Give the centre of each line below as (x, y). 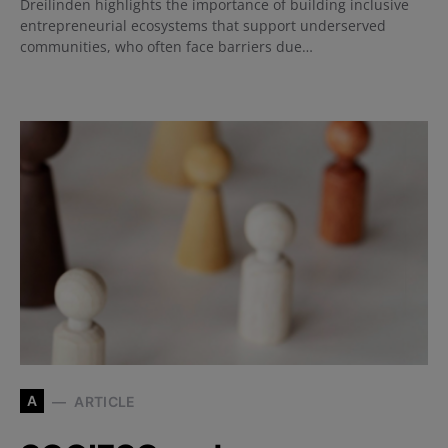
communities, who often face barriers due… (166, 47)
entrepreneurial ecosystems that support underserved (203, 26)
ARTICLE (105, 401)
